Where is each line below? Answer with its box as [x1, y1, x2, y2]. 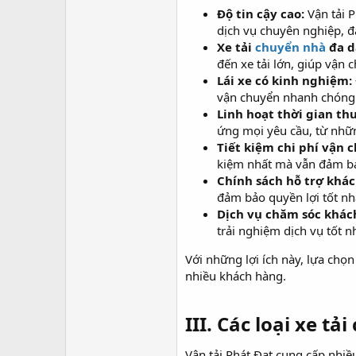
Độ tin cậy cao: [217, 6, 304, 21]
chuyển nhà [255, 39, 326, 55]
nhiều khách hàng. [185, 268, 286, 284]
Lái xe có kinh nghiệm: [217, 72, 352, 88]
